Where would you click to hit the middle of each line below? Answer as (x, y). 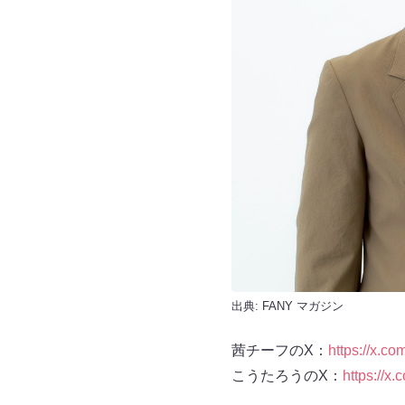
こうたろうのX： (287, 375)
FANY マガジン (302, 306)
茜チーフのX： (279, 350)
